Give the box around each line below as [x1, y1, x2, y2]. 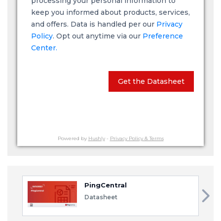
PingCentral [84, 181, 127, 189]
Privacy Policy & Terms [110, 135, 164, 142]
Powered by [57, 135, 88, 142]
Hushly [88, 135, 105, 142]
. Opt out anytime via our [53, 32, 143, 40]
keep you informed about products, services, [31, 8, 190, 17]
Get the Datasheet [118, 77, 184, 86]
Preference [143, 32, 183, 40]
